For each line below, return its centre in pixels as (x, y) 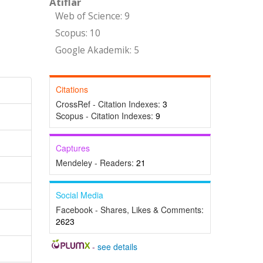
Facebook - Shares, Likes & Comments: (129, 210)
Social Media (79, 195)
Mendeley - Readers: (96, 163)
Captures (73, 148)
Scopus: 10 (77, 33)
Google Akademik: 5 (97, 50)
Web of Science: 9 (92, 16)
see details (118, 247)
